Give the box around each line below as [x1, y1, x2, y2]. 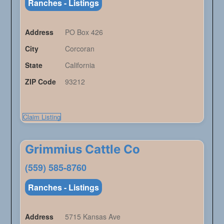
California [64, 60, 95, 70]
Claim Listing [22, 112, 60, 122]
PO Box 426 [64, 27, 103, 37]
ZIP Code [24, 76, 56, 87]
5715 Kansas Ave [64, 211, 120, 222]
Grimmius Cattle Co [24, 142, 140, 157]
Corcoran [64, 43, 94, 54]
